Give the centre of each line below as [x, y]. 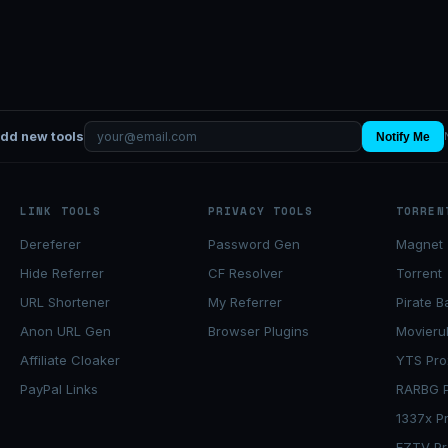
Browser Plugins [258, 331]
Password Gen [254, 244]
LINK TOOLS [60, 211]
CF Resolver [245, 273]
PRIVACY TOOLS [261, 211]
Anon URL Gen [65, 331]
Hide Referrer [62, 273]
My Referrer [245, 302]
